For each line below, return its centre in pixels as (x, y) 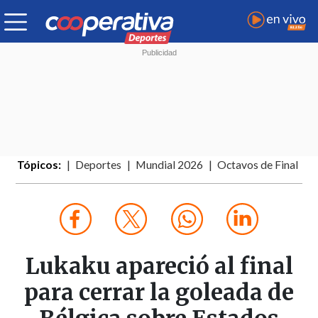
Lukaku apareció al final (159, 267)
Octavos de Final (258, 165)
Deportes (99, 165)
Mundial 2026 (170, 165)
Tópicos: (39, 165)
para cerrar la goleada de (159, 293)
